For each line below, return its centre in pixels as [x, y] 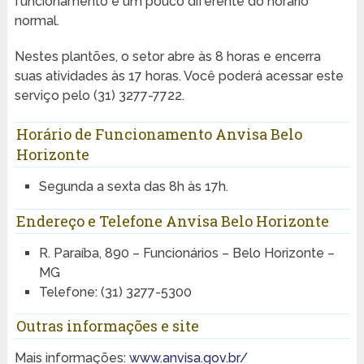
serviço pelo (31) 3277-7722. [99, 96]
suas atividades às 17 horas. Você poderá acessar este [179, 76]
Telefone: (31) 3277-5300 [115, 292]
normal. [37, 21]
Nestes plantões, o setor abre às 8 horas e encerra [167, 57]
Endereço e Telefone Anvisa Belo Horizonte [172, 221]
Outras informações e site [107, 326]
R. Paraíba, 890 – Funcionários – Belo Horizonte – [186, 253]
